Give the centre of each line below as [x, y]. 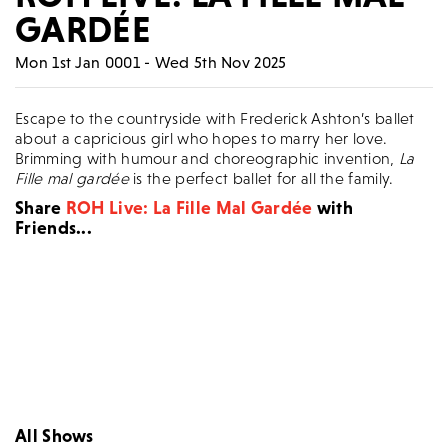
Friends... [54, 228]
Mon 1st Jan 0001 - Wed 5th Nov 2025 [151, 62]
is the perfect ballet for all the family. [263, 178]
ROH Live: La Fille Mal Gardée [189, 208]
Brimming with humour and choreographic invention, [207, 158]
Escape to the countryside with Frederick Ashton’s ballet [215, 118]
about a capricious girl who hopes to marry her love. [201, 138]
